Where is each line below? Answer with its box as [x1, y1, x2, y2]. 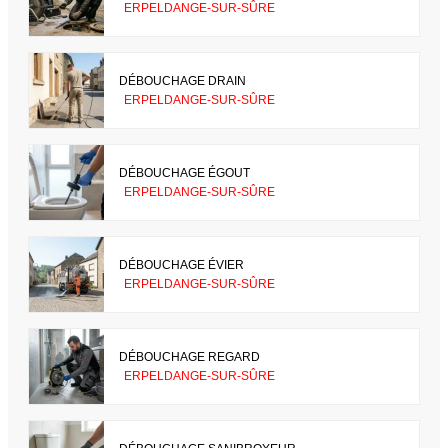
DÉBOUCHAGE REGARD [119, 349, 260, 364]
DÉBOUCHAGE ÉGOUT [119, 165, 250, 180]
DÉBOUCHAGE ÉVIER [119, 257, 244, 272]
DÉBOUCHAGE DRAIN [119, 73, 246, 88]
